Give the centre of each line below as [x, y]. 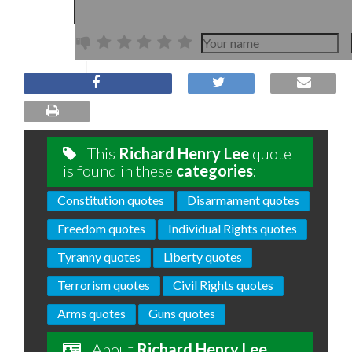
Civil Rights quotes [223, 285]
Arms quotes [92, 313]
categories [214, 171]
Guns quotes [182, 313]
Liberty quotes [203, 257]
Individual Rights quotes [233, 229]
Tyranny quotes [99, 257]
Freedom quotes [101, 229]
